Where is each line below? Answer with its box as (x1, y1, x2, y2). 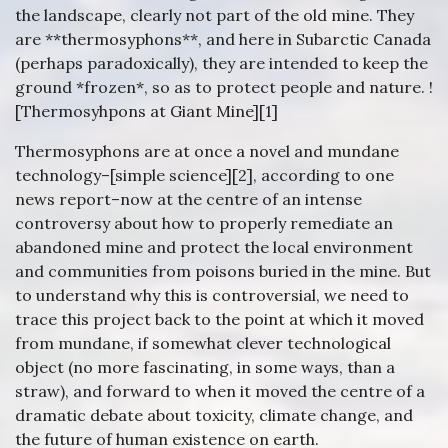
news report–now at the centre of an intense (15, 189, 362, 209)
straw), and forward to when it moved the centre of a (15, 381, 425, 401)
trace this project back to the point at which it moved (15, 309, 424, 329)
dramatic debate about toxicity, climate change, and (15, 405, 413, 425)
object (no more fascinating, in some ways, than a (15, 357, 395, 377)
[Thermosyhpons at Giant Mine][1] (15, 101, 278, 121)
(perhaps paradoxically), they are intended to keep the (15, 53, 428, 73)
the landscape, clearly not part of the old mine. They (15, 5, 414, 25)
